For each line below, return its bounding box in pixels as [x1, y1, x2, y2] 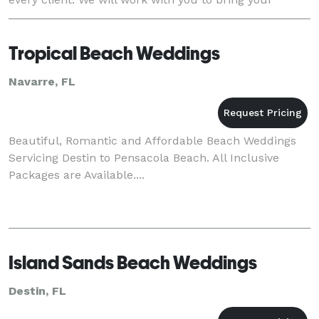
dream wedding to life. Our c [9, 9, 167, 23]
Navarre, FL [9, 74, 75, 88]
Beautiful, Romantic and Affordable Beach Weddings [9, 133, 296, 147]
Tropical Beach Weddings [9, 42, 220, 64]
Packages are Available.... [9, 167, 145, 182]
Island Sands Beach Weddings [9, 251, 257, 273]
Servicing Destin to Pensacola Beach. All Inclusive [9, 150, 279, 164]
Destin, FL [9, 283, 66, 298]
